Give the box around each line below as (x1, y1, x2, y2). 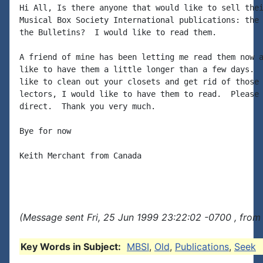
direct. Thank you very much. (19, 102, 156, 111)
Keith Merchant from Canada (19, 151, 141, 160)
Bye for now (19, 126, 71, 136)
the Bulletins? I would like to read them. (19, 28, 217, 37)
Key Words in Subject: (21, 241, 121, 252)
